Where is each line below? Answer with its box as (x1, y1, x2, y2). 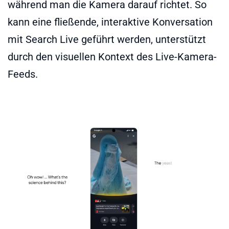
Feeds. (8, 67, 38, 80)
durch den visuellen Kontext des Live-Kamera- (8, 50, 217, 63)
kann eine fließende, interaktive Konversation (8, 15, 213, 28)
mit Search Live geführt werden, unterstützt (8, 33, 206, 45)
